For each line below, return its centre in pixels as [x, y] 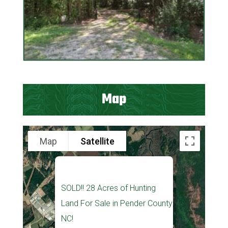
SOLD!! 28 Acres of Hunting [108, 188]
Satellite [97, 141]
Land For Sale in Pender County [117, 204]
